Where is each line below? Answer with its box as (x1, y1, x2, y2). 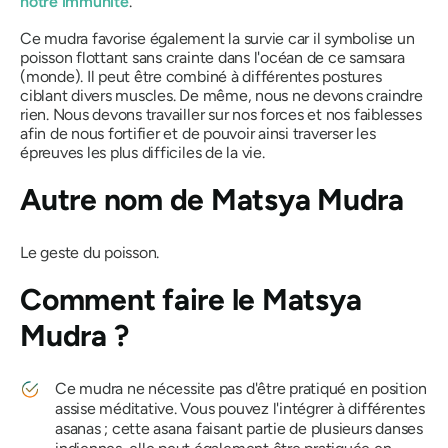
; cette (100, 419, 154, 438)
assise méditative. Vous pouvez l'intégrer (55, 399, 337, 418)
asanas (55, 419, 101, 438)
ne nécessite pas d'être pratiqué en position (123, 379, 427, 398)
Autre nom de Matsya (20, 181, 318, 218)
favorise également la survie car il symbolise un (88, 29, 415, 48)
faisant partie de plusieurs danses (192, 419, 423, 438)
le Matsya (231, 281, 362, 318)
